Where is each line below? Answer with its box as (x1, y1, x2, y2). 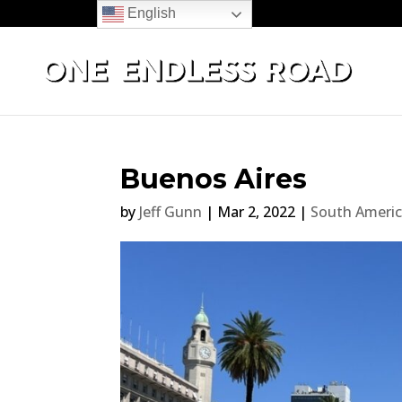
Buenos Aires (120, 162, 308, 196)
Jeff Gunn (139, 202, 203, 222)
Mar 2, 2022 (217, 202, 296, 222)
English (123, 5, 176, 22)
